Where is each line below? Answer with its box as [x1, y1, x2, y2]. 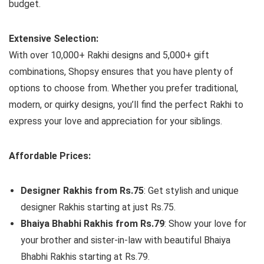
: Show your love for [164, 217, 246, 229]
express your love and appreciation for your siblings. [9, 115, 222, 127]
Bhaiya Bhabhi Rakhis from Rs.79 [21, 217, 164, 229]
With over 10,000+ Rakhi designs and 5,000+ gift [9, 49, 209, 61]
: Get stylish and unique [144, 184, 239, 196]
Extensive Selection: [9, 32, 98, 44]
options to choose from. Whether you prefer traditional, [9, 82, 238, 94]
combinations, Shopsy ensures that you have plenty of [9, 65, 233, 77]
